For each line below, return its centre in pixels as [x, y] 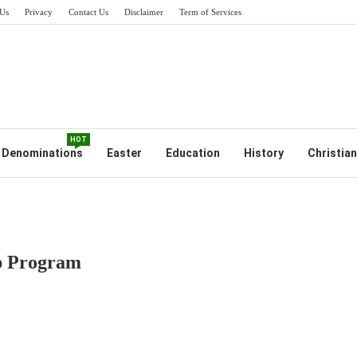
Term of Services [210, 12]
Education [192, 153]
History [263, 153]
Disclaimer [144, 12]
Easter [124, 153]
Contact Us [88, 12]
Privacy [39, 12]
